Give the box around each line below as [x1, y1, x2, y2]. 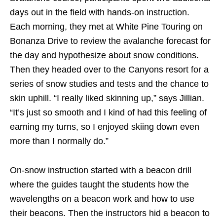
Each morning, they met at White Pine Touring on [10, 22, 203, 32]
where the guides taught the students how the [10, 180, 189, 190]
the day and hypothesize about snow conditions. [10, 50, 199, 61]
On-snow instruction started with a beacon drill [10, 165, 191, 176]
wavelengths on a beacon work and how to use [10, 194, 194, 204]
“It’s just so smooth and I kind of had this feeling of [10, 108, 207, 118]
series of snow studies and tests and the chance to [10, 79, 209, 89]
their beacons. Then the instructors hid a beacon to [10, 208, 210, 219]
